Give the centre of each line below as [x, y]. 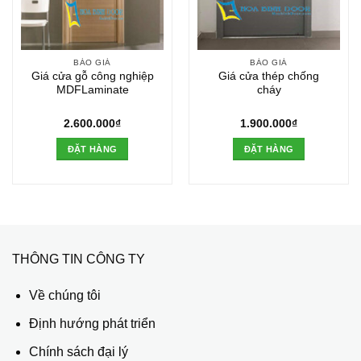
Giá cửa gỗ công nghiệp [92, 76]
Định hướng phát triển [92, 324]
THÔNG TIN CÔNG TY [79, 259]
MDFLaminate [92, 89]
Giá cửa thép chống [269, 76]
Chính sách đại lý [78, 351]
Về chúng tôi [64, 296]
